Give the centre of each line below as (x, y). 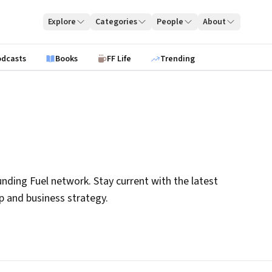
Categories (117, 22)
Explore (62, 22)
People (170, 22)
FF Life (119, 59)
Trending (178, 59)
